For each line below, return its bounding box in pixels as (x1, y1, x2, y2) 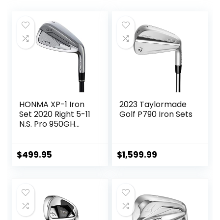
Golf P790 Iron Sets (119, 108, 193, 120)
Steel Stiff (19, 128, 56, 139)
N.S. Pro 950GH (19, 118, 76, 130)
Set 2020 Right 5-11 (19, 108, 91, 120)
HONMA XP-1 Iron (19, 98, 85, 110)
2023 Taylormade (119, 98, 187, 110)
